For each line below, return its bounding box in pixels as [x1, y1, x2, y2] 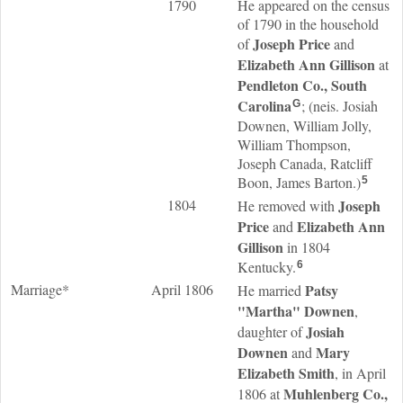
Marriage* [11, 280, 69, 299]
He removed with [237, 196, 338, 215]
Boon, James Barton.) [237, 173, 361, 192]
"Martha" [237, 300, 304, 321]
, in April [335, 363, 386, 382]
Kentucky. [237, 257, 296, 276]
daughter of [237, 322, 306, 341]
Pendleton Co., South [237, 75, 367, 95]
